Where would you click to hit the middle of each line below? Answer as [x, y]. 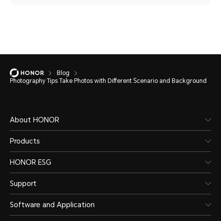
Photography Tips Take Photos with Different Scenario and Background [108, 81]
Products [25, 141]
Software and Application [52, 205]
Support [23, 184]
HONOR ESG [31, 163]
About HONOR [35, 120]
